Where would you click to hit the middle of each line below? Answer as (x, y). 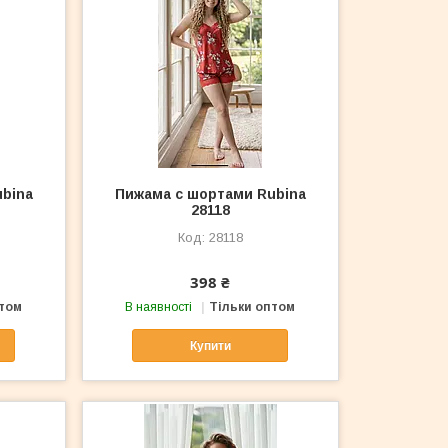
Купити (210, 345)
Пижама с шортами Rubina (210, 194)
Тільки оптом (252, 307)
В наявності (159, 307)
